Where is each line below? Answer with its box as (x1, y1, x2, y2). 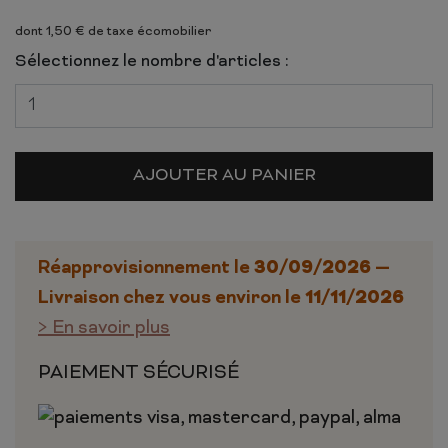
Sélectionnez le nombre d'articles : (15, 51, 289, 72)
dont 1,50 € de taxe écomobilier (15, 23, 212, 40)
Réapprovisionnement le (38, 256, 254, 281)
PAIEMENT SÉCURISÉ (38, 361, 239, 385)
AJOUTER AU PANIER (132, 165, 316, 186)
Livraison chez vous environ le (38, 286, 305, 311)
